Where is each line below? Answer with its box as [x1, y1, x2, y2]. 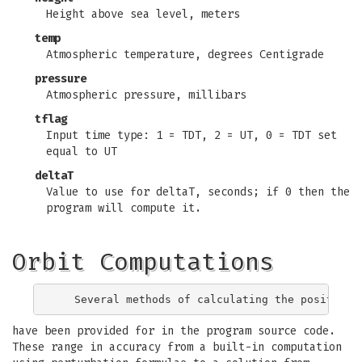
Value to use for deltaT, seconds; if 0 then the [46, 185, 350, 199]
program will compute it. [46, 201, 201, 215]
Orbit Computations [12, 247, 274, 276]
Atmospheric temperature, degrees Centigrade [46, 48, 324, 61]
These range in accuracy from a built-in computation [12, 340, 342, 354]
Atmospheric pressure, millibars [46, 88, 246, 102]
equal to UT [46, 145, 117, 158]
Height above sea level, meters [46, 7, 240, 21]
